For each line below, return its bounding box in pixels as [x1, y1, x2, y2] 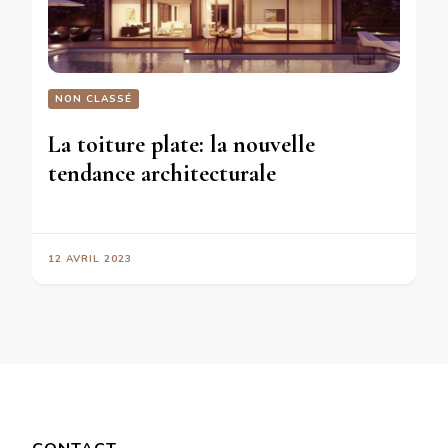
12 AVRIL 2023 [48, 251, 132, 266]
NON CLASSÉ [55, 91, 132, 106]
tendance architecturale [48, 158, 276, 188]
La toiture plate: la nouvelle [48, 129, 315, 159]
